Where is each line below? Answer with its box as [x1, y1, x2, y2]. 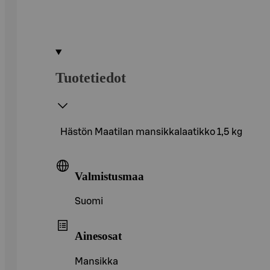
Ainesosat [75, 229, 122, 242]
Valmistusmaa [75, 169, 144, 183]
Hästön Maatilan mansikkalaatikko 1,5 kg [60, 127, 242, 137]
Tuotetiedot [55, 69, 126, 86]
